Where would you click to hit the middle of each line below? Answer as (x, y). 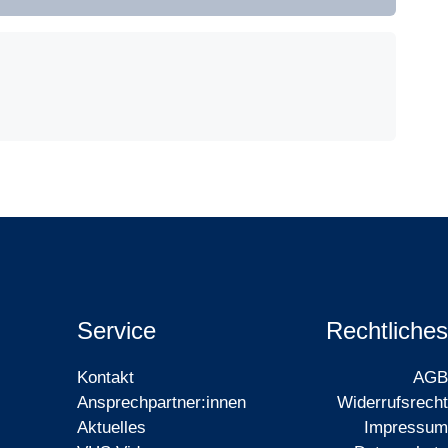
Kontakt (105, 378)
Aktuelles (111, 428)
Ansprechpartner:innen (161, 403)
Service (116, 331)
